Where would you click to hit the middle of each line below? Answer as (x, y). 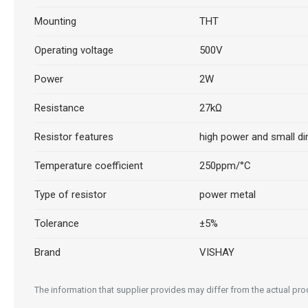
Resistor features (74, 137)
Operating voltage (74, 50)
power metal (227, 195)
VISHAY (217, 252)
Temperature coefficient (88, 166)
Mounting (55, 21)
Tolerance (56, 223)
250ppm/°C (225, 166)
